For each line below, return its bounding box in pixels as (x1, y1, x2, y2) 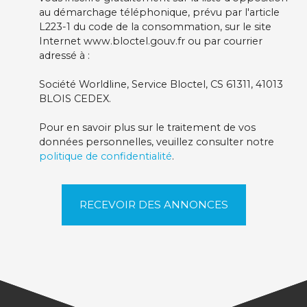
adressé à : (39, 49, 90, 62)
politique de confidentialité (39, 150, 172, 163)
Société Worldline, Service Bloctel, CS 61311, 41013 (39, 78, 283, 91)
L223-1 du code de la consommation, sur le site (39, 21, 271, 34)
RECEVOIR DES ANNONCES (79, 198, 228, 212)
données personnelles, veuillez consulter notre (39, 136, 274, 149)
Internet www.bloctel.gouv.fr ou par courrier (39, 35, 262, 48)
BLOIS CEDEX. (39, 93, 111, 106)
